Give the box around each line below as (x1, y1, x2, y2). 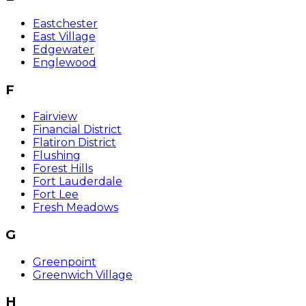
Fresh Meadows (33, 201, 118, 214)
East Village (33, 29, 96, 43)
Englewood (33, 55, 96, 69)
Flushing (33, 149, 81, 163)
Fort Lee (33, 188, 79, 201)
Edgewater (33, 42, 94, 56)
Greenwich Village (33, 268, 133, 281)
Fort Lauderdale (33, 175, 122, 189)
